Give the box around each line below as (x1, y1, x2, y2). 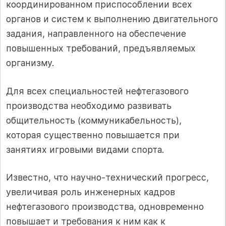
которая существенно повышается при (6, 129, 180, 140)
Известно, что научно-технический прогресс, (6, 172, 209, 183)
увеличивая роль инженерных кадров (6, 187, 175, 198)
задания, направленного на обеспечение (6, 28, 186, 39)
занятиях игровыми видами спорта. (6, 144, 164, 155)
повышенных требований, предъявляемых (6, 43, 196, 54)
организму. (6, 58, 54, 69)
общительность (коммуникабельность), (6, 115, 182, 126)
